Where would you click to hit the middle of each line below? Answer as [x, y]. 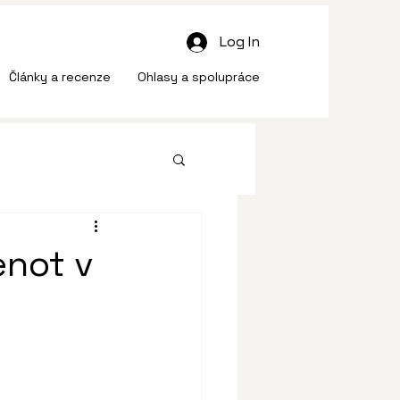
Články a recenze [60, 77]
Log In [240, 42]
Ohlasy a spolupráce [199, 77]
